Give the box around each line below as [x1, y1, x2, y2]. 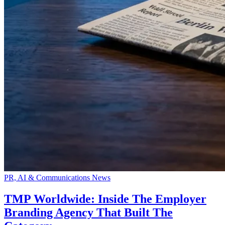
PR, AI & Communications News [4, 173, 110, 182]
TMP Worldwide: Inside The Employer [4, 192, 206, 206]
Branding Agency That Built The [4, 206, 173, 219]
